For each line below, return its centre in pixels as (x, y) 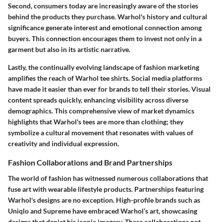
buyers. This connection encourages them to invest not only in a (105, 39)
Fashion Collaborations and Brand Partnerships (90, 163)
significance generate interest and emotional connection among (105, 28)
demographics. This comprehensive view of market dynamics (101, 111)
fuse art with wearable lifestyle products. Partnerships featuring (106, 189)
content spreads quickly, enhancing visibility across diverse (98, 100)
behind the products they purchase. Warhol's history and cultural (108, 17)
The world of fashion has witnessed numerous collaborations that (108, 178)
